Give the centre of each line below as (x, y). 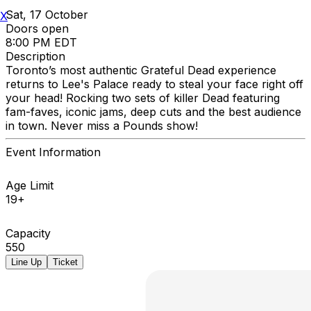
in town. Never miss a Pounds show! (102, 125)
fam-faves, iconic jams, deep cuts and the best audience (153, 111)
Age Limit (30, 185)
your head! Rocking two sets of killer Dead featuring (143, 98)
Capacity (28, 233)
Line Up (26, 262)
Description (35, 56)
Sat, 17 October (47, 14)
